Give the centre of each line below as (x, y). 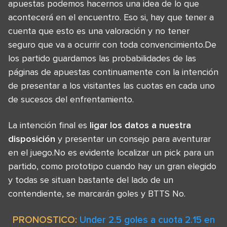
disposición (32, 139)
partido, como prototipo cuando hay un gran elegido (112, 166)
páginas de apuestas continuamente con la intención (113, 72)
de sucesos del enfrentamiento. (71, 99)
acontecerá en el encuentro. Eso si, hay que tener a (111, 17)
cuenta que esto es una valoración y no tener (99, 31)
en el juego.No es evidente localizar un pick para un (111, 153)
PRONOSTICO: (46, 220)
